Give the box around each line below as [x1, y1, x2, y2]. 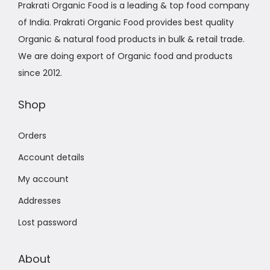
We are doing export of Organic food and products [18, 49, 233, 62]
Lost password [18, 216, 77, 228]
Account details [18, 151, 84, 163]
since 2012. [18, 66, 62, 79]
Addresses [18, 194, 61, 207]
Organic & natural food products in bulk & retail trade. [18, 33, 245, 45]
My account [18, 172, 69, 185]
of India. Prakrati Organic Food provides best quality [18, 16, 234, 28]
